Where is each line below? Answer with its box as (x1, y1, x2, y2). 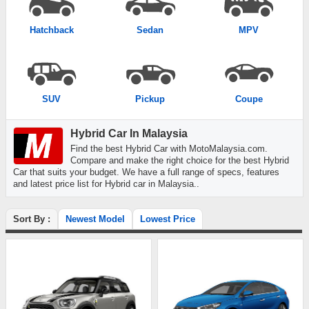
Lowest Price (140, 214, 195, 224)
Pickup (135, 94, 166, 104)
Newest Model (66, 214, 125, 224)
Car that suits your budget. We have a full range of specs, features (13, 167, 279, 177)
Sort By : (13, 214, 50, 224)
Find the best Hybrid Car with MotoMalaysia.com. (70, 143, 268, 154)
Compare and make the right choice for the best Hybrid (70, 155, 289, 166)
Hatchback (29, 25, 74, 35)
